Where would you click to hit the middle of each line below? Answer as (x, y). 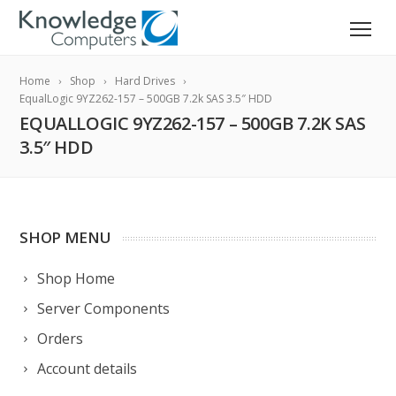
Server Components (104, 308)
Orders (61, 339)
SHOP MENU (65, 237)
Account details (88, 369)
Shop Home (76, 278)
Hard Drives (145, 81)
